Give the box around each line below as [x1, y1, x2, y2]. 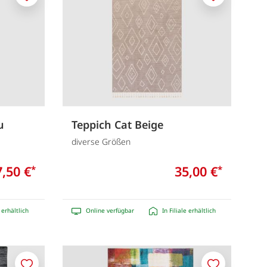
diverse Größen [71, 136, 131, 148]
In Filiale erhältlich [162, 206, 216, 215]
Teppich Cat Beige [71, 117, 163, 132]
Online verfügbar [85, 206, 134, 215]
